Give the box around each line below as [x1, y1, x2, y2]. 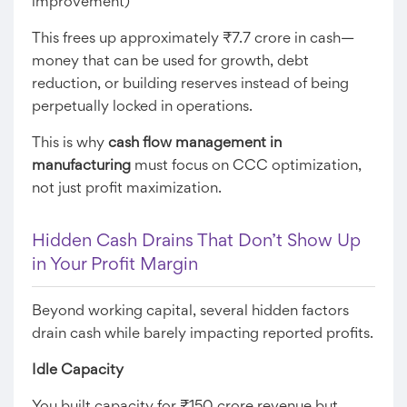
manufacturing [32, 159, 131, 174]
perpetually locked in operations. [32, 100, 253, 114]
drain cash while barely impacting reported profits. [32, 327, 373, 342]
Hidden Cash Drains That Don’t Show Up [32, 233, 361, 250]
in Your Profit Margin [32, 256, 198, 273]
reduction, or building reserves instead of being [32, 77, 349, 92]
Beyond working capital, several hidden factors [32, 304, 349, 319]
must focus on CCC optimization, [131, 159, 362, 174]
